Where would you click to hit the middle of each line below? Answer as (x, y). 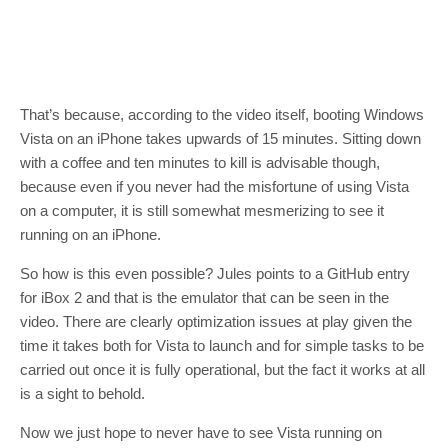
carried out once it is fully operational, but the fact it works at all (222, 369)
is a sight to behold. (82, 393)
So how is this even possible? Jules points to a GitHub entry (215, 273)
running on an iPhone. (90, 234)
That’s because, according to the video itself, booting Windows (222, 114)
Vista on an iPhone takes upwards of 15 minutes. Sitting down (220, 138)
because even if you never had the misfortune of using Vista (214, 186)
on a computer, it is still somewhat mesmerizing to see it (202, 210)
